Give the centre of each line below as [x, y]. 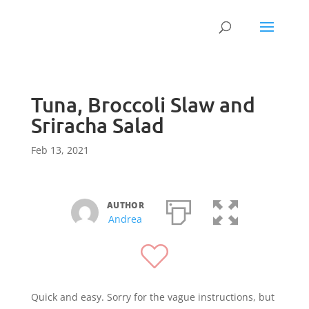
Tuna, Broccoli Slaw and [143, 104]
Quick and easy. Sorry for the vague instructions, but [152, 297]
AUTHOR [126, 205]
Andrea [126, 219]
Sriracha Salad [97, 125]
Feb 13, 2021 [60, 150]
